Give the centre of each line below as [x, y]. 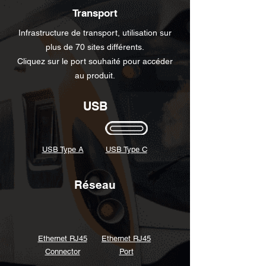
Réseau [95, 185]
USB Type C [126, 149]
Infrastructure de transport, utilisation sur [95, 33]
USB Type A [63, 149]
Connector [62, 251]
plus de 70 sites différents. [95, 47]
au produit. [95, 75]
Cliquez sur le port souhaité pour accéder [95, 61]
